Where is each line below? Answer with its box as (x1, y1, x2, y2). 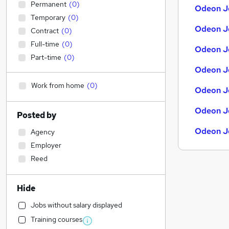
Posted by (17, 110, 56, 121)
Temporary (31, 13, 65, 22)
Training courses (31, 215, 82, 224)
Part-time (31, 53, 61, 62)
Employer (31, 141, 61, 150)
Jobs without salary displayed (31, 200, 122, 210)
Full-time (31, 39, 59, 49)
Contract (31, 26, 59, 35)
